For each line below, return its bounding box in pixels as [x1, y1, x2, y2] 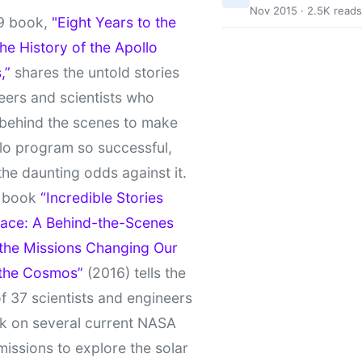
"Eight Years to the [52, 13, 176, 31]
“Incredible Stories [40, 188, 163, 206]
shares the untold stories [11, 63, 179, 81]
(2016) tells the [83, 263, 186, 281]
